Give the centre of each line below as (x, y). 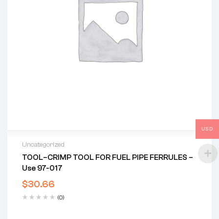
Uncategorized (43, 145)
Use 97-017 (42, 168)
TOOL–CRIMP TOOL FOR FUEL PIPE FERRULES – (108, 158)
